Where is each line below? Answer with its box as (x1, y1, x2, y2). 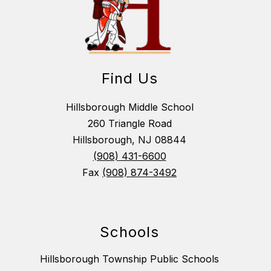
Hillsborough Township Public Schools (40, 253, 219, 266)
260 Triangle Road (87, 117, 172, 130)
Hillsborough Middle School (65, 101, 194, 114)
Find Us (101, 70, 158, 88)
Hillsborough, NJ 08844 (73, 134, 186, 146)
